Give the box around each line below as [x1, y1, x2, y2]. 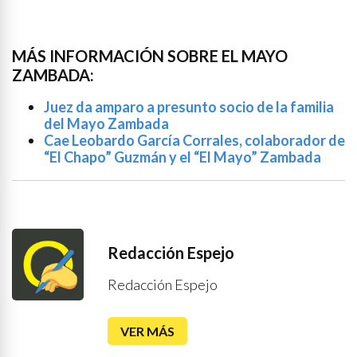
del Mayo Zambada [44, 115, 169, 132]
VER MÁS [120, 324, 175, 339]
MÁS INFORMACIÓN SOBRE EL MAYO [12, 46, 288, 65]
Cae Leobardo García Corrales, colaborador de [44, 131, 345, 149]
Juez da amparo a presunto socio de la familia [44, 98, 334, 116]
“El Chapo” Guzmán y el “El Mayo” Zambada [44, 148, 321, 166]
